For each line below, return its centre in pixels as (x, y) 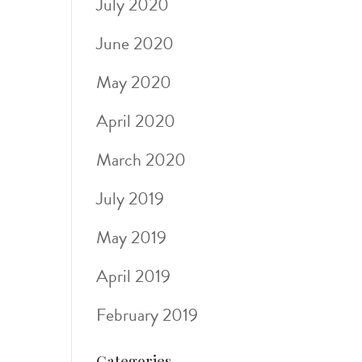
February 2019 (147, 315)
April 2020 (136, 121)
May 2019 (132, 237)
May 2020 (134, 82)
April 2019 (134, 276)
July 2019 (130, 198)
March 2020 (141, 160)
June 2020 (135, 43)
